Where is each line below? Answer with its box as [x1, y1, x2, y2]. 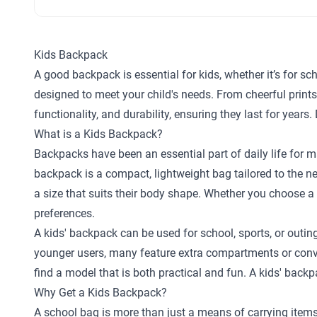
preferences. [34, 206, 95, 220]
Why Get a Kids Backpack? [34, 285, 167, 299]
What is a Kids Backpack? [34, 127, 163, 141]
